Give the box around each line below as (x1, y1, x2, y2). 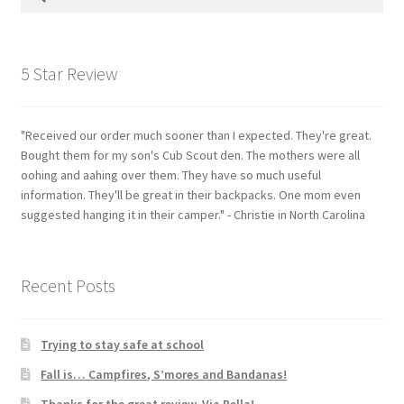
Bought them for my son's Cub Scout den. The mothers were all (20, 146, 360, 163)
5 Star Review (20, 62, 118, 86)
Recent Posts (20, 273, 115, 297)
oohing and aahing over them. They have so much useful (20, 166, 321, 183)
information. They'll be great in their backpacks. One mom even (20, 186, 361, 203)
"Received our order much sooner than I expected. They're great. (20, 126, 372, 143)
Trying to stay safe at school (41, 336, 205, 353)
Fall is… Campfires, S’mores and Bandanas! (41, 366, 288, 383)
